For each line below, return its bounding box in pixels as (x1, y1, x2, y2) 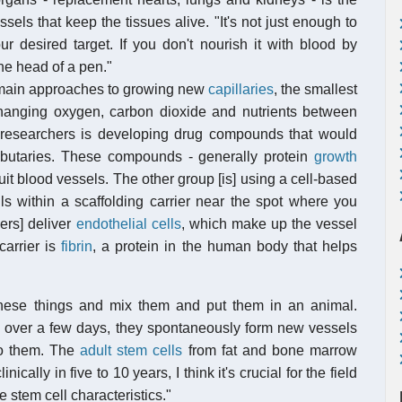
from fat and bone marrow (182, 343, 357, 358)
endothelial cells (75, 216, 181, 232)
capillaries (208, 82, 274, 97)
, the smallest (274, 82, 357, 97)
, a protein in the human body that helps (92, 239, 357, 254)
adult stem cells (80, 343, 183, 358)
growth (314, 149, 357, 164)
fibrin (61, 239, 92, 254)
